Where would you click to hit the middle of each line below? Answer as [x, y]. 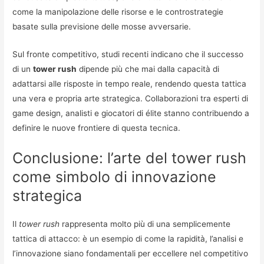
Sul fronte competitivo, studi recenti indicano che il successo [128, 55]
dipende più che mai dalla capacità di [148, 69]
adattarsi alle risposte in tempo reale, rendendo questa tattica [130, 84]
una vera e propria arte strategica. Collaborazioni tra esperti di [131, 99]
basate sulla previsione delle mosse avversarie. [102, 27]
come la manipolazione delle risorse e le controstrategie [118, 12]
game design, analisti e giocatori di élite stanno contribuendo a [131, 113]
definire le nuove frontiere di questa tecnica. [97, 128]
